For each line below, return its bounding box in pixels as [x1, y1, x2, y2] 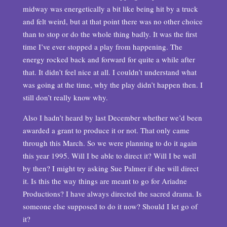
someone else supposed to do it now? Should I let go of [22, 201, 198, 211]
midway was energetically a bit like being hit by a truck [22, 4, 198, 14]
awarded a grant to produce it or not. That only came [22, 125, 190, 135]
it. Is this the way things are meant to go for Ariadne [22, 176, 187, 186]
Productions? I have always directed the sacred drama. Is [22, 188, 202, 199]
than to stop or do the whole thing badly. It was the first [22, 29, 197, 39]
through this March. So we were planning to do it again [22, 138, 197, 148]
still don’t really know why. [22, 92, 108, 102]
